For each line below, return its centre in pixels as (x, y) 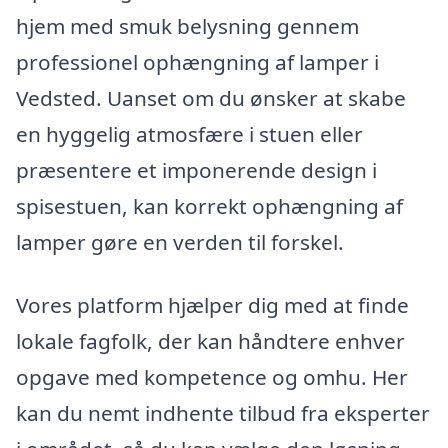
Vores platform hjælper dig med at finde (212, 305)
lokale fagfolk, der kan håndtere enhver (210, 341)
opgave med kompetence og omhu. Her (212, 377)
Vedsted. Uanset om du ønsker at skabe (211, 97)
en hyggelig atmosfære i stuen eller (189, 133)
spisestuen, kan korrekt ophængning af (209, 205)
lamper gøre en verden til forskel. (180, 241)
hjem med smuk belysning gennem (187, 25)
